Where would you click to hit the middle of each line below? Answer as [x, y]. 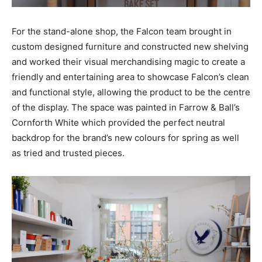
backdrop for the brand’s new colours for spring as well [125, 138]
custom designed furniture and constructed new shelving [130, 47]
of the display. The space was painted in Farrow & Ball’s [126, 108]
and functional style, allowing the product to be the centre [131, 92]
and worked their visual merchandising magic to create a [128, 62]
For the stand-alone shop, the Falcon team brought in [122, 32]
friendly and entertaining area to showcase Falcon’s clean [130, 77]
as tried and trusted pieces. [69, 153]
